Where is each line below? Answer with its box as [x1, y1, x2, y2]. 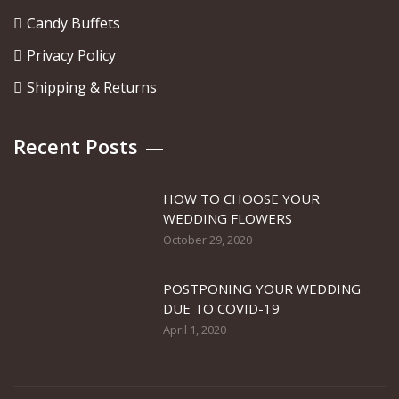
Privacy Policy [27, 45, 116, 65]
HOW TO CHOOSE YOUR [163, 190, 320, 208]
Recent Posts [13, 133, 138, 159]
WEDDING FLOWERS [163, 209, 292, 227]
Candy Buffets [27, 13, 120, 33]
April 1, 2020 [163, 322, 226, 338]
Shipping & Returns [27, 77, 157, 97]
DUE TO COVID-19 [163, 299, 280, 317]
